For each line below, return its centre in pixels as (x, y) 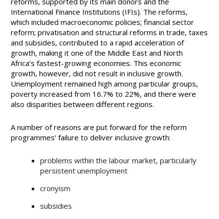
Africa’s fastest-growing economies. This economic (96, 63)
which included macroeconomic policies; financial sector (103, 22)
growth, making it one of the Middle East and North (97, 53)
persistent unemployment (84, 171)
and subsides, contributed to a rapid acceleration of (98, 43)
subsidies (56, 206)
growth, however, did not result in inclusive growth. (97, 73)
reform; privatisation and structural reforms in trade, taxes (109, 32)
